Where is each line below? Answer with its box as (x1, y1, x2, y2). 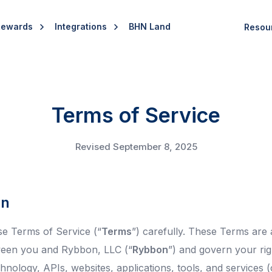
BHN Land (129, 21, 171, 32)
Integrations (55, 21, 107, 32)
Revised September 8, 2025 (75, 141, 197, 152)
